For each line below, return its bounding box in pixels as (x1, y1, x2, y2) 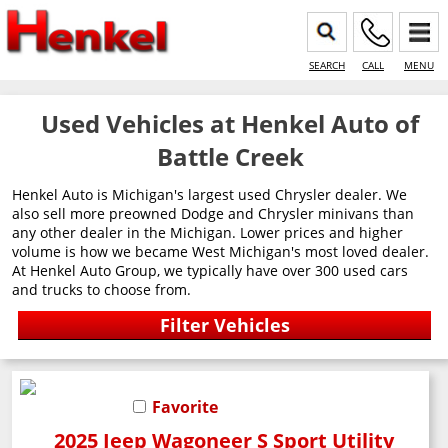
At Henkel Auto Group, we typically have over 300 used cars (12, 261, 408, 280)
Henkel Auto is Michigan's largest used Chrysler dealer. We (12, 185, 407, 204)
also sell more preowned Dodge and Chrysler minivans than (12, 204, 414, 223)
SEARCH (309, 58, 345, 72)
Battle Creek (156, 140, 304, 173)
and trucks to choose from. (12, 280, 191, 299)
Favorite (152, 396, 219, 419)
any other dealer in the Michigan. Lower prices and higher (12, 223, 403, 242)
